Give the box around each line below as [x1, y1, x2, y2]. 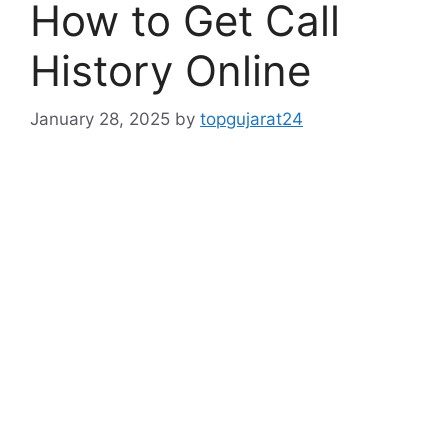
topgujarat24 [200, 109, 303, 130]
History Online [30, 44, 311, 96]
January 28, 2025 [30, 109, 170, 130]
